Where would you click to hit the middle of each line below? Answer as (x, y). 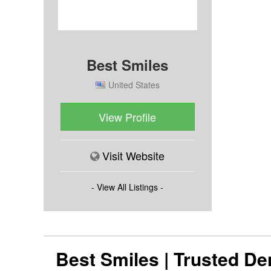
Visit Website (134, 155)
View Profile (128, 116)
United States (134, 84)
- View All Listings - (128, 187)
